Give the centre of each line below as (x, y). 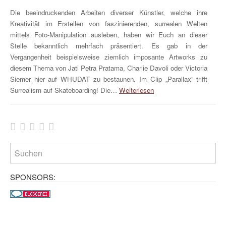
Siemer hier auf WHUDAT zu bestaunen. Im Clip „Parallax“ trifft (109, 79)
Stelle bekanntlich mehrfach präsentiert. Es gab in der (109, 45)
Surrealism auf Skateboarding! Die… (65, 90)
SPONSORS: (33, 177)
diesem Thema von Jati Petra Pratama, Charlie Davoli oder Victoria (109, 68)
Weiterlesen (136, 90)
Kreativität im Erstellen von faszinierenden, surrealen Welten (109, 23)
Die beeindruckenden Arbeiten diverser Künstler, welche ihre (109, 12)
